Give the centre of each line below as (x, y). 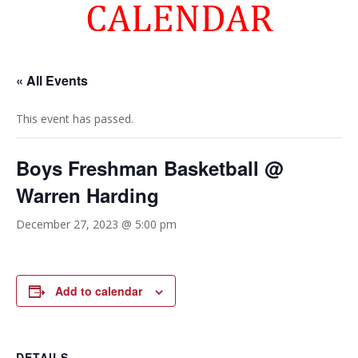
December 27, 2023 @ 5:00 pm (96, 224)
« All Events (52, 80)
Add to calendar (99, 291)
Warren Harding (88, 195)
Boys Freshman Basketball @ (149, 168)
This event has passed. (75, 119)
